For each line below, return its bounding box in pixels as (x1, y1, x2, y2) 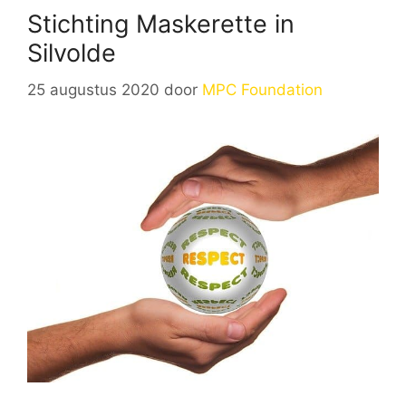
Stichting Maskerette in (27, 9, 295, 39)
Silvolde (27, 38, 116, 68)
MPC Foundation (202, 80, 323, 99)
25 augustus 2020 (27, 80, 159, 99)
